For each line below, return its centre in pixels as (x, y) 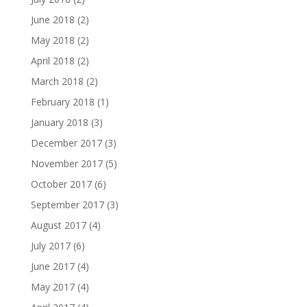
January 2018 (59, 123)
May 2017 (52, 287)
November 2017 (66, 164)
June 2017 (52, 267)
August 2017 (58, 225)
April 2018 (52, 61)
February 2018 (62, 102)
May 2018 (52, 40)
